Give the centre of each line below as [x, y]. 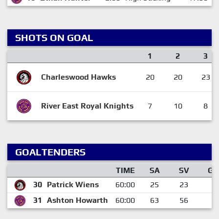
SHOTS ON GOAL [54, 37]
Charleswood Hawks [78, 77]
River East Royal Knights [87, 106]
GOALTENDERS [50, 152]
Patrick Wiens [73, 184]
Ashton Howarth [77, 200]
